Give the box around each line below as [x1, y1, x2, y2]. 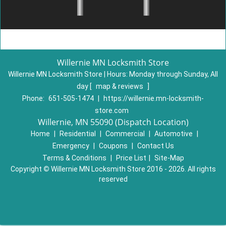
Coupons [98, 142, 128, 150]
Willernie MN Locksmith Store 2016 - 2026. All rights [49, 165, 216, 173]
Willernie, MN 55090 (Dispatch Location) [37, 117, 189, 128]
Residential [59, 130, 96, 138]
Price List [116, 154, 146, 162]
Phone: [22, 94, 46, 102]
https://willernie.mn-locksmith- [103, 94, 204, 102]
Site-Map [154, 154, 184, 162]
